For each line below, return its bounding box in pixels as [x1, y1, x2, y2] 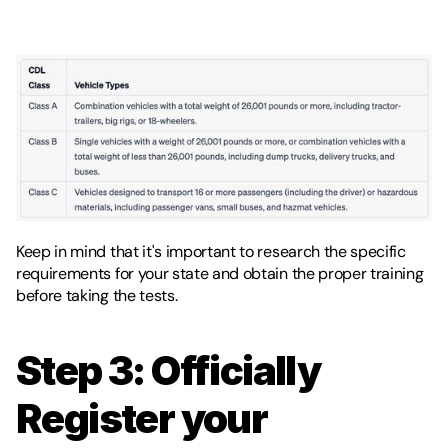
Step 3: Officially [16, 345, 321, 395]
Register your [16, 393, 268, 443]
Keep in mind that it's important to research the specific [16, 240, 406, 262]
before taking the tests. [16, 284, 181, 306]
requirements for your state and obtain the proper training [16, 262, 424, 284]
